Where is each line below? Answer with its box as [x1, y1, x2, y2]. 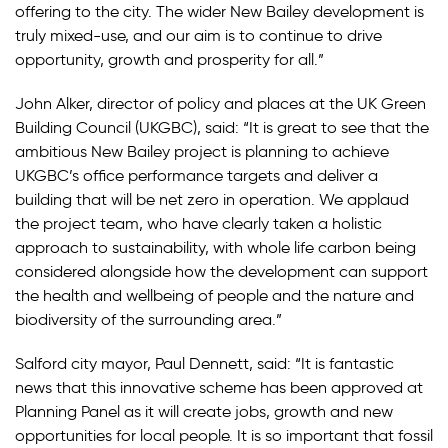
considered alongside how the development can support [15, 262, 428, 281]
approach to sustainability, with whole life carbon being [15, 238, 416, 257]
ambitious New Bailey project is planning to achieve [15, 142, 389, 161]
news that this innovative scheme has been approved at [15, 378, 423, 397]
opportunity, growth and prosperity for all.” [15, 50, 324, 69]
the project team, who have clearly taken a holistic [15, 214, 382, 233]
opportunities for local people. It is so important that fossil [15, 426, 433, 445]
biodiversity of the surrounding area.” [15, 310, 282, 329]
